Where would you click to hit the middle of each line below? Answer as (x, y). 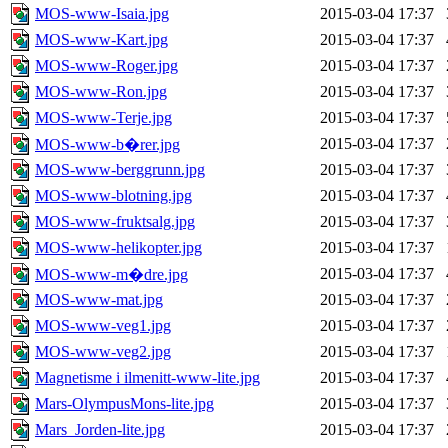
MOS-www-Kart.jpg (101, 40)
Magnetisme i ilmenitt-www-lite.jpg (147, 378)
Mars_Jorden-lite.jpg (100, 430)
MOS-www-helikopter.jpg (118, 248)
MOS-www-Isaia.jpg (102, 14)
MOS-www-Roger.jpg (106, 66)
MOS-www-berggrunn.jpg (120, 170)
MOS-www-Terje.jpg (103, 118)
